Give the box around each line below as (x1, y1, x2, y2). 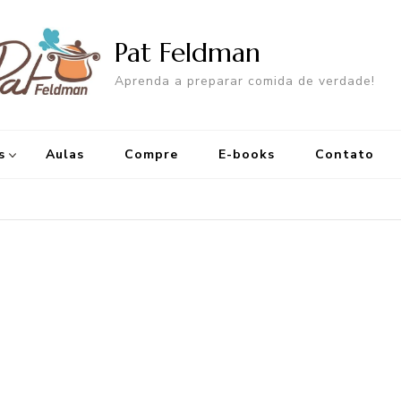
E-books (218, 146, 275, 164)
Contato (315, 146, 374, 164)
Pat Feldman (115, 35, 260, 69)
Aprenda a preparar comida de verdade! (115, 72, 375, 90)
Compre (124, 146, 178, 164)
